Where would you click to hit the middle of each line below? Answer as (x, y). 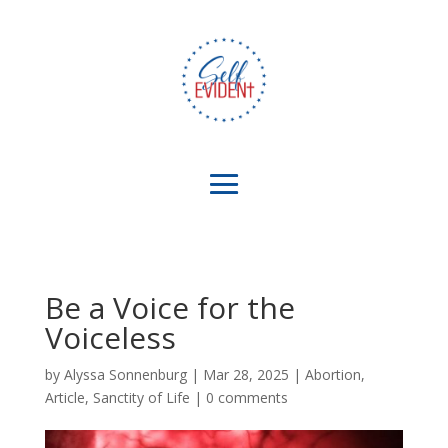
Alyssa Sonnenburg (125, 374)
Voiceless (110, 337)
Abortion (332, 374)
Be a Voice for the (169, 307)
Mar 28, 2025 (245, 374)
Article (64, 397)
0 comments (246, 397)
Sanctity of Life (141, 397)
